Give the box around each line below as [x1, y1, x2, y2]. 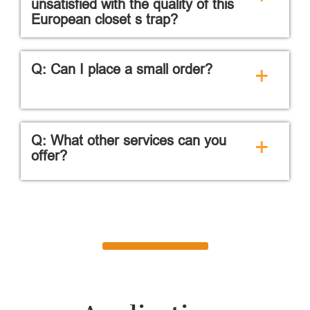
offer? [31, 147, 67, 163]
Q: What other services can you [31, 131, 226, 148]
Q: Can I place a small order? [31, 60, 212, 77]
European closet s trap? [31, 10, 178, 27]
